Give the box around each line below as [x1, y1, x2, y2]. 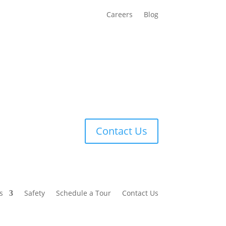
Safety [24, 188, 45, 198]
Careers [106, 10, 133, 20]
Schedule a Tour [55, 188, 111, 198]
